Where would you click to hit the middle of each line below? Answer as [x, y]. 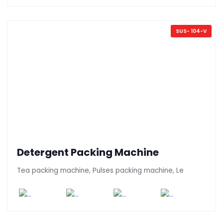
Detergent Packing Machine [88, 153]
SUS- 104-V [191, 31]
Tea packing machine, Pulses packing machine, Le [100, 171]
